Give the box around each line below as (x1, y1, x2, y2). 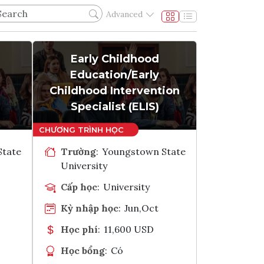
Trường (61, 145, 96, 157)
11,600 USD (104, 223, 154, 235)
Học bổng (61, 244, 105, 256)
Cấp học (61, 180, 97, 193)
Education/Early (70, 68, 159, 81)
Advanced (106, 9, 143, 20)
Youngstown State (102, 145, 186, 157)
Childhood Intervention (49, 84, 180, 97)
